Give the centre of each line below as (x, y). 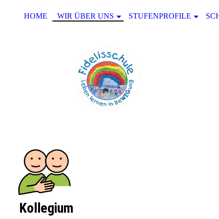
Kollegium (46, 208)
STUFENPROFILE (160, 16)
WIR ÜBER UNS (86, 16)
